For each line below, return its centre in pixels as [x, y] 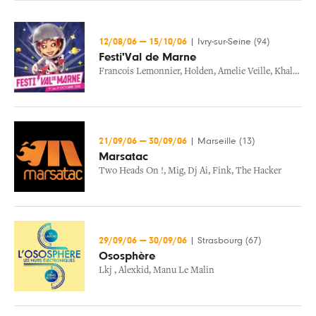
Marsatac [123, 157]
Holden [199, 72]
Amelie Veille [244, 72]
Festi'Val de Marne [147, 57]
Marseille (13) [226, 141]
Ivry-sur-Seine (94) [233, 42]
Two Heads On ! [131, 171]
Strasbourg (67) [229, 241]
